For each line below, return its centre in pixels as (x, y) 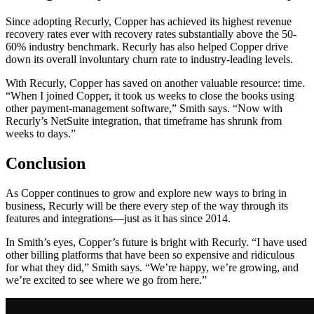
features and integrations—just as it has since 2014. (118, 218)
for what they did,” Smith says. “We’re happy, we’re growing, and (152, 267)
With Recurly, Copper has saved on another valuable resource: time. (155, 83)
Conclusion (46, 164)
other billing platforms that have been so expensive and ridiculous (150, 254)
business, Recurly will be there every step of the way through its (147, 205)
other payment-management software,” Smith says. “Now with (144, 109)
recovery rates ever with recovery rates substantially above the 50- (151, 34)
